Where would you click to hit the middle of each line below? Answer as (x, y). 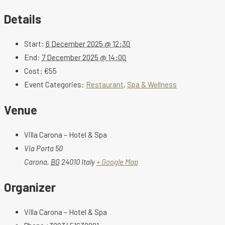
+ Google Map (117, 162)
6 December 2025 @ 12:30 (88, 44)
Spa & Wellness (152, 85)
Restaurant (105, 85)
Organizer (30, 187)
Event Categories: (54, 85)
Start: (34, 44)
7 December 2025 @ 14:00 (84, 58)
